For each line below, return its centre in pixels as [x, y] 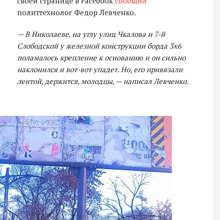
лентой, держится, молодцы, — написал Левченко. [103, 81]
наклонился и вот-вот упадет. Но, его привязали [100, 69]
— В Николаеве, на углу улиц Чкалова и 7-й [91, 34]
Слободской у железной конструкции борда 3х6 [99, 46]
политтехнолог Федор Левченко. [77, 12]
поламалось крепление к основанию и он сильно [101, 57]
